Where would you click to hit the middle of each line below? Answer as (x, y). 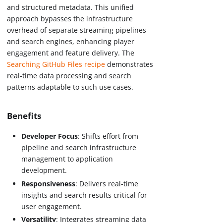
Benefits (24, 116)
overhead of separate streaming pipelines (77, 30)
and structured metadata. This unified (71, 7)
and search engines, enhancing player (71, 42)
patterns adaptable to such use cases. (70, 87)
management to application (67, 159)
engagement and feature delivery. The (71, 53)
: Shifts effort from (108, 136)
